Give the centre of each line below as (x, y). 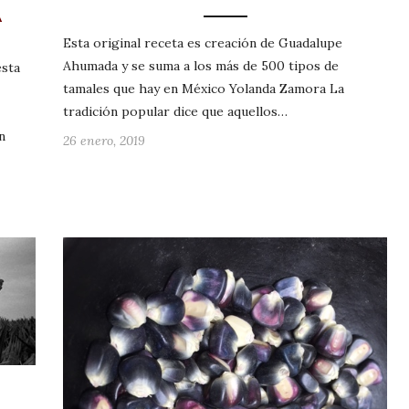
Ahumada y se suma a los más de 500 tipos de (201, 66)
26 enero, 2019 (104, 141)
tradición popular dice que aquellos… (175, 112)
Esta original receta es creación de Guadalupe (203, 43)
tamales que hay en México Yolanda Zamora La (204, 89)
